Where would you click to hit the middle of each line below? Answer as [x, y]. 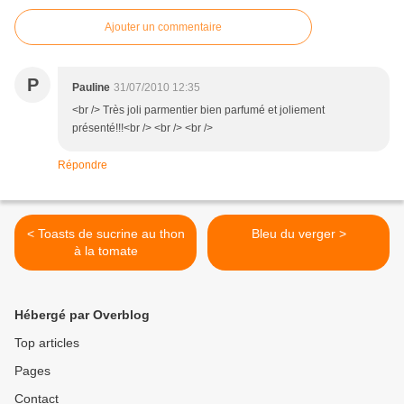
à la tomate [106, 251]
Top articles [47, 343]
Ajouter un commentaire [163, 28]
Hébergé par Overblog [82, 315]
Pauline [91, 88]
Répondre [83, 165]
